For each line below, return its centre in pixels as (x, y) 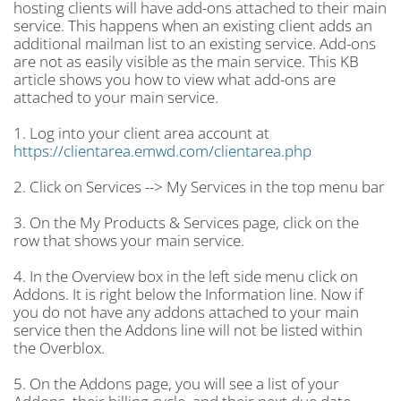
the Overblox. (59, 348)
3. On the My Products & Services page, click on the (186, 222)
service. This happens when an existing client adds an (193, 26)
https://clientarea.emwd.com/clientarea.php (162, 151)
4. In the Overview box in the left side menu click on (186, 276)
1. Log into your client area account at (141, 133)
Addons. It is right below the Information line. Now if (188, 294)
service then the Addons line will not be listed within (188, 330)
